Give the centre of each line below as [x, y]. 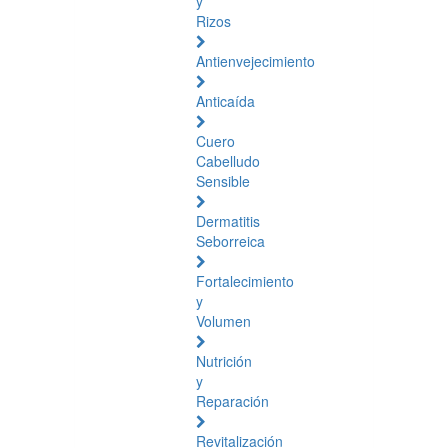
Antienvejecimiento [255, 61]
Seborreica [230, 241]
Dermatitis [228, 221]
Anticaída [225, 101]
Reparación [232, 401]
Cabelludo [228, 161]
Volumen [223, 321]
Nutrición [224, 361]
